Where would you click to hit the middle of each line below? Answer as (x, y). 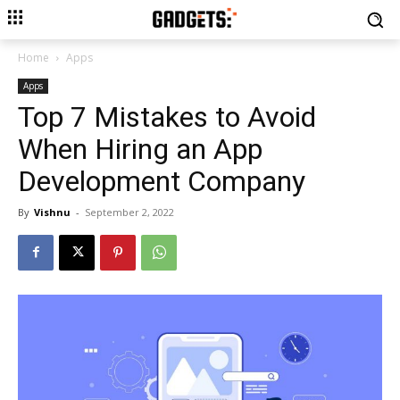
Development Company (162, 181)
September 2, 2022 (129, 212)
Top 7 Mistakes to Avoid (167, 117)
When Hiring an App (140, 149)
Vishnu (52, 212)
